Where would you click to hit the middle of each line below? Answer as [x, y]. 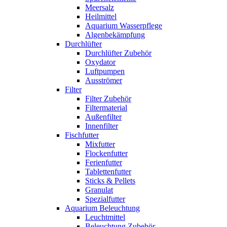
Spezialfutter [105, 199]
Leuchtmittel [105, 217]
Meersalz [100, 7]
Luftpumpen [105, 71]
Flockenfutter [106, 153]
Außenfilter [103, 117]
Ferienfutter [104, 162]
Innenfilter [102, 126]
